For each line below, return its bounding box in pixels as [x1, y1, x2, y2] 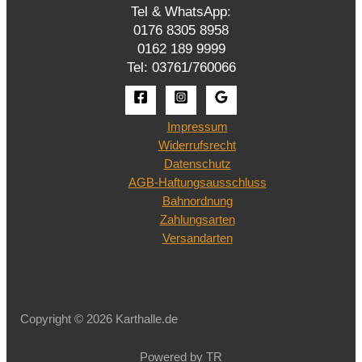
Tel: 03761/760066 [126, 58, 236, 75]
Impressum [166, 120, 228, 134]
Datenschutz [163, 158, 231, 171]
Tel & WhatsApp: [131, 2, 231, 19]
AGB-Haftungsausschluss [128, 176, 267, 190]
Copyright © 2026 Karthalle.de [20, 312, 179, 326]
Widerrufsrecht [158, 139, 236, 153]
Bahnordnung [162, 195, 233, 208]
